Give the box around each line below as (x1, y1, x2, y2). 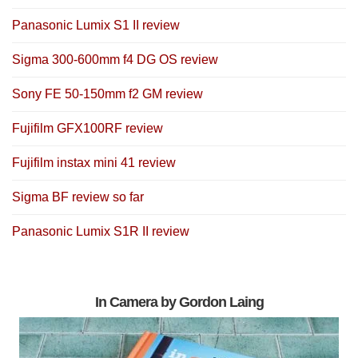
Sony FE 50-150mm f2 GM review (12, 87, 203, 101)
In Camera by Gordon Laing (94, 294, 264, 311)
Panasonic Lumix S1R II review (12, 225, 189, 239)
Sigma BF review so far (12, 190, 144, 205)
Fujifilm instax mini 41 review (12, 156, 176, 170)
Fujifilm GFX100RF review (12, 121, 163, 136)
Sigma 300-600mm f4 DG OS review (12, 53, 218, 67)
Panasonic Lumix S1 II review (12, 18, 180, 33)
